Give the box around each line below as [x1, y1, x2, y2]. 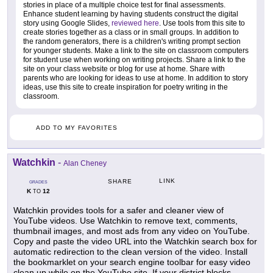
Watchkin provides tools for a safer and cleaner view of [13, 205, 224, 215]
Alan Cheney [63, 158, 107, 168]
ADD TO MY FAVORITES [36, 124, 118, 131]
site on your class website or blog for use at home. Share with [23, 64, 225, 73]
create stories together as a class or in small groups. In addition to [23, 27, 239, 37]
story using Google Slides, [23, 18, 112, 27]
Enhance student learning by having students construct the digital [23, 9, 238, 18]
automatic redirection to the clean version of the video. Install [13, 246, 247, 257]
